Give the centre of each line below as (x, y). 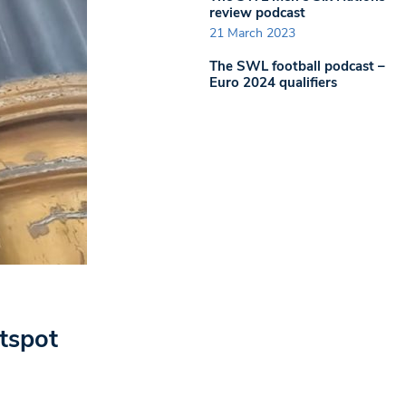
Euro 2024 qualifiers (273, 82)
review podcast (257, 12)
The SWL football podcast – (297, 66)
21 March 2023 (252, 33)
